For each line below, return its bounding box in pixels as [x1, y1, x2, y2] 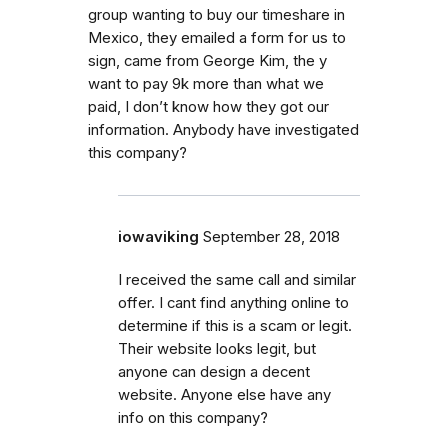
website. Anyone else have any [118, 385, 331, 404]
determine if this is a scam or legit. [118, 316, 352, 335]
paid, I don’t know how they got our [88, 97, 329, 116]
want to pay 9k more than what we [88, 74, 324, 93]
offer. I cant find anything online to [118, 293, 349, 312]
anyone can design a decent [118, 362, 310, 381]
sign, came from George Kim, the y [88, 51, 327, 70]
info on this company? [118, 408, 268, 427]
